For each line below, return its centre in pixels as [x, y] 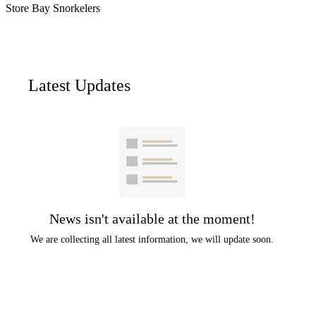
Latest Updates [79, 86]
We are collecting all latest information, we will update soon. [152, 240]
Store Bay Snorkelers [53, 8]
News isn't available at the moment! [152, 219]
